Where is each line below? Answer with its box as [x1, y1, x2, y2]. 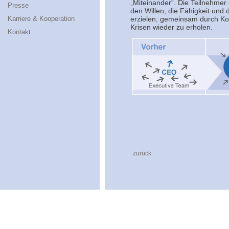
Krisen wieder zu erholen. [130, 23, 213, 32]
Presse [8, 2, 29, 9]
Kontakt [8, 28, 31, 36]
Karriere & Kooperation [8, 15, 75, 22]
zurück [133, 150, 151, 157]
